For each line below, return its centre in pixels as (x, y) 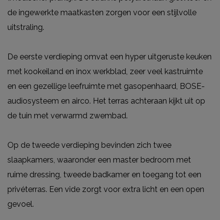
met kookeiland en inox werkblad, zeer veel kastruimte (105, 71)
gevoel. (21, 204)
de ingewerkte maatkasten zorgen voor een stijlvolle (102, 12)
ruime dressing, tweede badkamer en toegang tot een (104, 174)
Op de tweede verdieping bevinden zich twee (89, 145)
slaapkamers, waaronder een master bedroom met (99, 160)
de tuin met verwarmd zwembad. (68, 115)
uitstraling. (26, 27)
